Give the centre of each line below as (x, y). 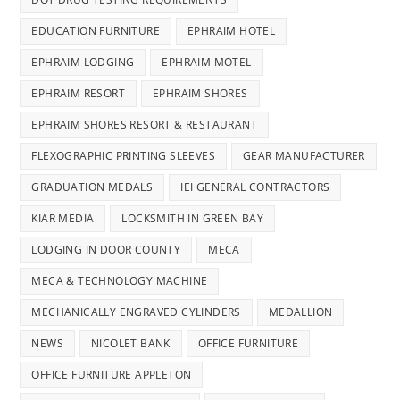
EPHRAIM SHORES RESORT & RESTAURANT (145, 125)
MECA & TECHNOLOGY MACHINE (120, 281)
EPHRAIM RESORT (79, 94)
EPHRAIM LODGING (83, 62)
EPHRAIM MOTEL (207, 62)
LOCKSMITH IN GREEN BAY (193, 219)
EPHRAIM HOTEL (232, 31)
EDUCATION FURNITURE (96, 31)
